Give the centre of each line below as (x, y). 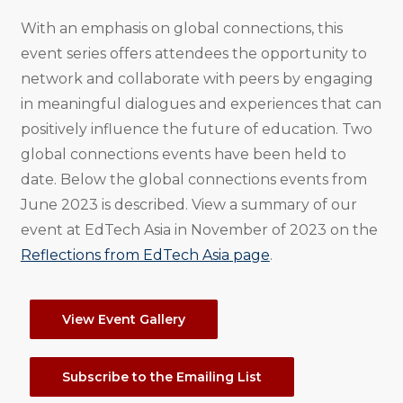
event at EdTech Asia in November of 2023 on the (199, 230)
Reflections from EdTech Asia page (145, 255)
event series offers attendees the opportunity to (193, 54)
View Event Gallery (123, 320)
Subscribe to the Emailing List (161, 377)
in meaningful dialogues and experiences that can (201, 104)
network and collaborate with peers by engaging (197, 79)
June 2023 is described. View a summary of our (188, 205)
